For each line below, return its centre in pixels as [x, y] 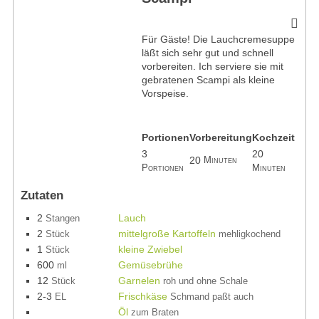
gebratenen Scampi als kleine [208, 80]
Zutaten [42, 195]
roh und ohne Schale [205, 281]
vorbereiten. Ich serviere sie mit [212, 66]
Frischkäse [142, 296]
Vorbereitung [220, 137]
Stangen [62, 219]
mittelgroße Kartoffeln [167, 234]
